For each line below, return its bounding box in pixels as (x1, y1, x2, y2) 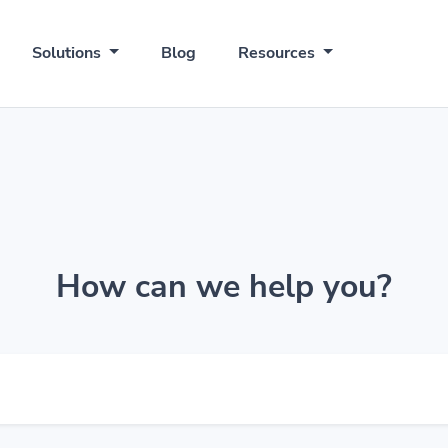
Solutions (32, 42, 106, 64)
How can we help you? (56, 265, 392, 308)
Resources (238, 42, 320, 64)
